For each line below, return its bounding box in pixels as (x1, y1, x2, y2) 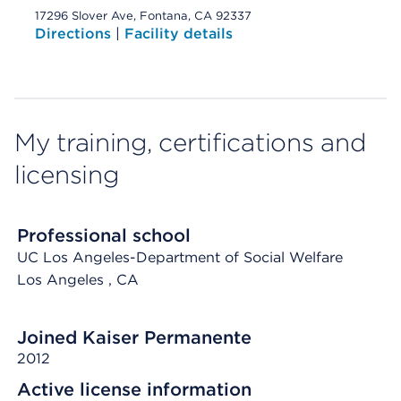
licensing (14, 159, 119, 190)
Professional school (17, 225, 191, 246)
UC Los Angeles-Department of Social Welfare (17, 249, 343, 266)
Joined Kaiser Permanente (17, 327, 252, 348)
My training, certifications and (14, 127, 366, 158)
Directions (35, 25, 115, 42)
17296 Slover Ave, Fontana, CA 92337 (35, 9, 252, 22)
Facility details (124, 25, 233, 42)
